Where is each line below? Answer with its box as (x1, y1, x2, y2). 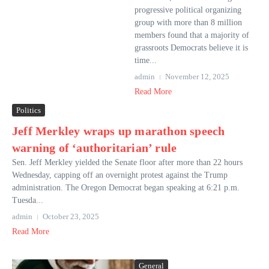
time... (134, 56, 157, 65)
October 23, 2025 (43, 212, 99, 221)
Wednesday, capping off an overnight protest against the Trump (12, 171, 228, 180)
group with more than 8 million (134, 18, 242, 27)
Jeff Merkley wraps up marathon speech (12, 124, 225, 138)
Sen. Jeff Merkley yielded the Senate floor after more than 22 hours (12, 158, 243, 167)
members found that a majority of (134, 31, 249, 40)
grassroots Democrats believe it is (134, 43, 248, 52)
